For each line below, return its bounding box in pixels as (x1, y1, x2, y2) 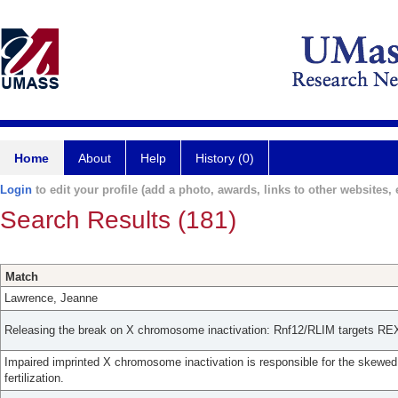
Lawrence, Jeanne (4, 291, 98, 306)
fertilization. (4, 371, 64, 386)
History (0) (195, 151, 254, 165)
